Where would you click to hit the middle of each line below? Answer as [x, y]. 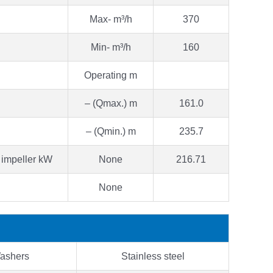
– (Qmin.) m [111, 131]
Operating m [111, 75]
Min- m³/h [111, 47]
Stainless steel [153, 256]
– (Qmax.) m [111, 103]
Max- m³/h [111, 19]
